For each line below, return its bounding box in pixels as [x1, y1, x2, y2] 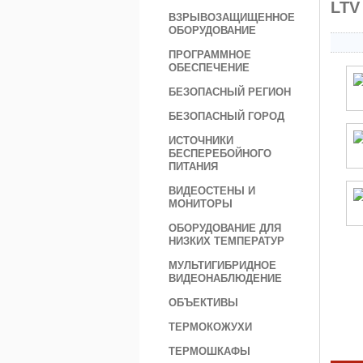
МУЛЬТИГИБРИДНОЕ [169, 259, 276, 271]
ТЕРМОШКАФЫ [169, 345, 250, 357]
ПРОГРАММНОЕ [169, 49, 251, 61]
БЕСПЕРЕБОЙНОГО [169, 147, 271, 160]
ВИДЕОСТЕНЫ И [169, 185, 255, 197]
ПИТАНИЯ [169, 160, 218, 173]
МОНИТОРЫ [169, 198, 233, 210]
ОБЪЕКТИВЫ [169, 297, 238, 309]
